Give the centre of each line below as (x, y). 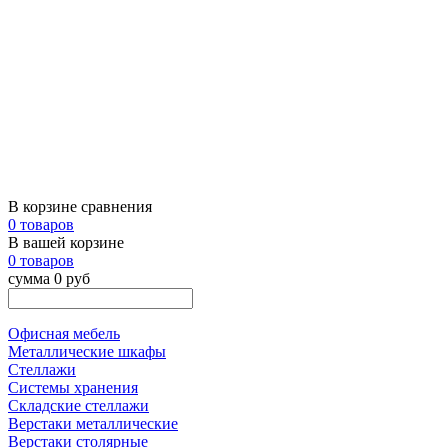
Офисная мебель (64, 333)
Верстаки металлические (93, 423)
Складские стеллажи (78, 405)
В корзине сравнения (80, 206)
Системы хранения (73, 387)
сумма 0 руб (49, 278)
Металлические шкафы (87, 351)
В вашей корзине (66, 242)
